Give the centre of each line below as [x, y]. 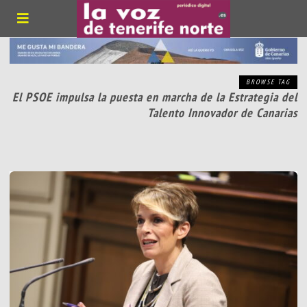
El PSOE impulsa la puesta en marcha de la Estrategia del [155, 97]
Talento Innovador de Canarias [222, 113]
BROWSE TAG [268, 82]
